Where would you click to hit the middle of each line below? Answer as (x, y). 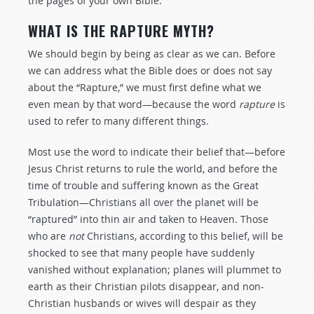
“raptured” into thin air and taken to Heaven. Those (148, 219)
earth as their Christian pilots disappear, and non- (146, 286)
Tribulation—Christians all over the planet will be (143, 202)
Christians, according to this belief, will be (184, 236)
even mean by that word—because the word (134, 104)
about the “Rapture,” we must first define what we (145, 87)
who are (48, 236)
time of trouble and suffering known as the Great (143, 185)
